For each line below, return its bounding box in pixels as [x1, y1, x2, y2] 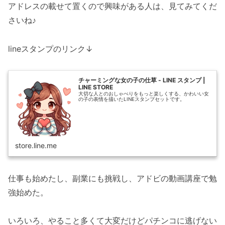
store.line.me [15, 141, 57, 150]
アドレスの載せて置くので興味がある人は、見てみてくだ [8, 1, 217, 12]
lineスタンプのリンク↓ [8, 43, 93, 54]
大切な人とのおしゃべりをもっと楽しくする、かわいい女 [78, 90, 209, 97]
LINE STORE [78, 83, 114, 91]
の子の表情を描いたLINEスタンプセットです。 [78, 96, 185, 102]
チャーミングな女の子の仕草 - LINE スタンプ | [78, 76, 206, 84]
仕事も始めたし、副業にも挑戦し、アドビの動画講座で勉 [8, 173, 217, 183]
